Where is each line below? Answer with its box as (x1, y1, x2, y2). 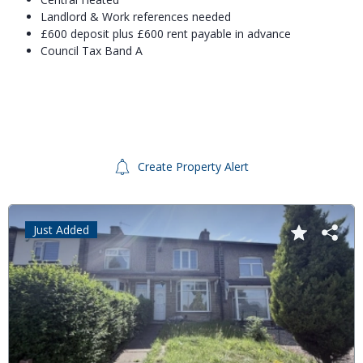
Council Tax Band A (41, 43, 143, 59)
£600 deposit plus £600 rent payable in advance (41, 26, 291, 42)
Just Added (33, 221, 89, 237)
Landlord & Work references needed (41, 9, 231, 25)
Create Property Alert (135, 158, 249, 174)
